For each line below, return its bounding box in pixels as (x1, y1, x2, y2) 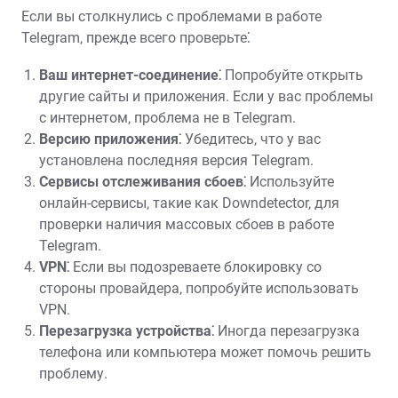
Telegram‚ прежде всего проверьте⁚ (21, 29, 251, 46)
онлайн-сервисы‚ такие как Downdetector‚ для (39, 195, 339, 211)
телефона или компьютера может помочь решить (39, 344, 371, 361)
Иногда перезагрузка (214, 322, 360, 339)
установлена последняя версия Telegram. (39, 152, 314, 169)
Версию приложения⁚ (39, 131, 181, 147)
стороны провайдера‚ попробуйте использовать (39, 280, 359, 297)
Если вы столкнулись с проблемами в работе (21, 8, 322, 25)
